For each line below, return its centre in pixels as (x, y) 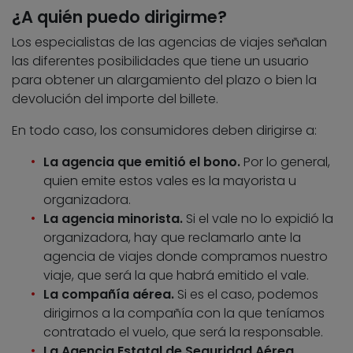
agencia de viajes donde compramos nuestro (186, 256)
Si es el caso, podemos (246, 294)
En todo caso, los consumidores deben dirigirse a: (164, 130)
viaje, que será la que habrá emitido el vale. (176, 275)
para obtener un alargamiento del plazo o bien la (164, 80)
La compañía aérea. (109, 294)
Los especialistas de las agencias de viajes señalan (169, 42)
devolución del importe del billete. (115, 98)
